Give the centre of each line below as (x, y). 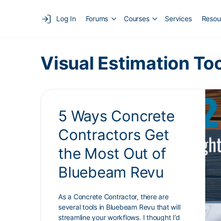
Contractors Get (114, 135)
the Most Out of (112, 153)
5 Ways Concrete (116, 116)
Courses (137, 18)
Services (178, 18)
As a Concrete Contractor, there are (113, 197)
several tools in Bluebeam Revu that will (119, 207)
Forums (97, 18)
